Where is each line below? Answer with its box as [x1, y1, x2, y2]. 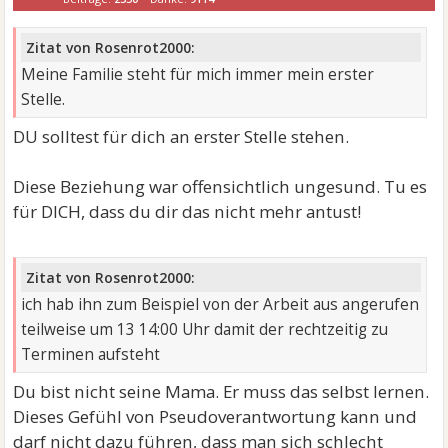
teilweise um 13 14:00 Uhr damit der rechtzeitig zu [21, 319, 389, 341]
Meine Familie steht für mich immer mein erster [21, 64, 375, 86]
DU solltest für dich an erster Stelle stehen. [13, 125, 350, 149]
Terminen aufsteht [21, 344, 161, 366]
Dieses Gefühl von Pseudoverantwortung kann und [13, 405, 418, 429]
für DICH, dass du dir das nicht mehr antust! [13, 200, 362, 224]
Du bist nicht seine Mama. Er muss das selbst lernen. [13, 380, 430, 404]
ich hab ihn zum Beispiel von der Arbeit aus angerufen [21, 294, 420, 316]
